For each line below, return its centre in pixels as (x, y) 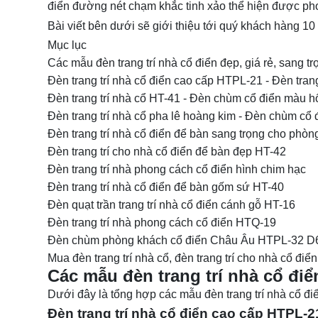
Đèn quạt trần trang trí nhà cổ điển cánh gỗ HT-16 (171, 205)
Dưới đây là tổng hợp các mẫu (126, 294)
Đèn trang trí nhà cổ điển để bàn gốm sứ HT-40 (167, 187)
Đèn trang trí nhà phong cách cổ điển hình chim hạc (177, 169)
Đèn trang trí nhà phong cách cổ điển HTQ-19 (162, 223)
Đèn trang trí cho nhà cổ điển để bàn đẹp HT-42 (167, 152)
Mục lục (67, 45)
